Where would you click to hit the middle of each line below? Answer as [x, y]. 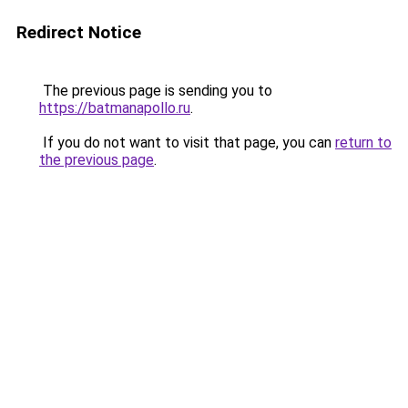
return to [363, 143]
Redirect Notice [79, 32]
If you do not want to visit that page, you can [187, 143]
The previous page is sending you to [156, 91]
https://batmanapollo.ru [115, 108]
